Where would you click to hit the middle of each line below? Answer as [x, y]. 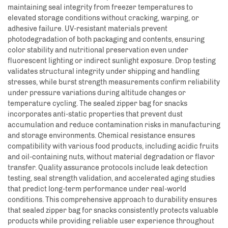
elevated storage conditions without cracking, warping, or [103, 18]
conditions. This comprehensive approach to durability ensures [112, 200]
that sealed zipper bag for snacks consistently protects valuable [113, 211]
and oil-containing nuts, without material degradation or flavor [111, 157]
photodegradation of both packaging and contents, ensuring [106, 40]
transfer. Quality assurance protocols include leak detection [108, 168]
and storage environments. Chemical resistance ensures [101, 136]
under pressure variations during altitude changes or [97, 93]
